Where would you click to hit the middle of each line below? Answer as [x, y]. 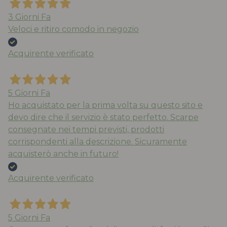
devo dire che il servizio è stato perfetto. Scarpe [103, 118]
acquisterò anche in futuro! [63, 154]
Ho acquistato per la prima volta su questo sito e [105, 105]
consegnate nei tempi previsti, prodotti [86, 130]
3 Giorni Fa [29, 17]
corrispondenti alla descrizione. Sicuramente [98, 142]
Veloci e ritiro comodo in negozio [73, 29]
